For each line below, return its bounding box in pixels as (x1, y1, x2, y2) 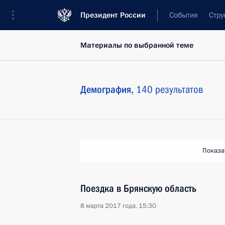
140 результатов (136, 83, 203, 95)
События (169, 10, 198, 20)
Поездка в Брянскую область (80, 182, 196, 194)
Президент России (80, 10, 146, 20)
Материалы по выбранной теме (80, 40, 193, 50)
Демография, (80, 83, 136, 95)
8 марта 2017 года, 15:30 (80, 201, 156, 210)
